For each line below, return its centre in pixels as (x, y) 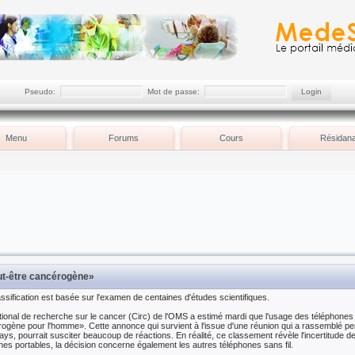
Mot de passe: (173, 92)
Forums (124, 138)
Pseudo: (42, 92)
